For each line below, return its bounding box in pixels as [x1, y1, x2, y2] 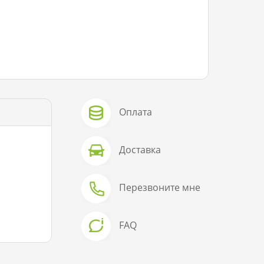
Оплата [119, 105, 153, 118]
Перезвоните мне [119, 180, 201, 194]
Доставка [119, 143, 161, 156]
